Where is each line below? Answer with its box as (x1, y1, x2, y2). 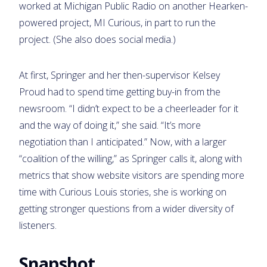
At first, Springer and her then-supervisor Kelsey (19, 68, 220, 82)
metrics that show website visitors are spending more (19, 168, 244, 182)
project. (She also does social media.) (19, 32, 176, 46)
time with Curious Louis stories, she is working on (19, 185, 226, 198)
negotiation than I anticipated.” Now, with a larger (19, 135, 226, 148)
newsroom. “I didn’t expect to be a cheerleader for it (19, 101, 238, 115)
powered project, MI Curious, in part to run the (19, 15, 216, 29)
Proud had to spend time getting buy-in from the (19, 85, 221, 98)
